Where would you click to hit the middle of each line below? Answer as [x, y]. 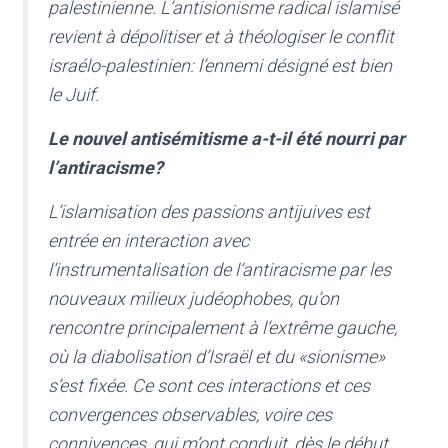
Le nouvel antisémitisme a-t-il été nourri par [226, 139]
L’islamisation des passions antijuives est [209, 212]
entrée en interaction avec [148, 241]
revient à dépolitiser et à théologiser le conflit [221, 37]
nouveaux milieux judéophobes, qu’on [193, 299]
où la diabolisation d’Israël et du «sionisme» [216, 357]
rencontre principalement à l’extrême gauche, [222, 328]
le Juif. [73, 95]
